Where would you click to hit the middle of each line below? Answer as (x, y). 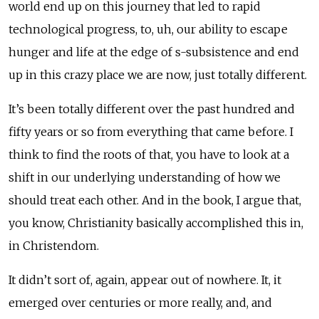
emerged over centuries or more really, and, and (140, 302)
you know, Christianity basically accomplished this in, (156, 223)
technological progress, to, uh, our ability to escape (148, 29)
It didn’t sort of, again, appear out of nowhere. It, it (145, 279)
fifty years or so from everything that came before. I (151, 131)
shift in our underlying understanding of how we (145, 177)
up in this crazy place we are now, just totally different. (158, 74)
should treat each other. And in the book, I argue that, (155, 200)
